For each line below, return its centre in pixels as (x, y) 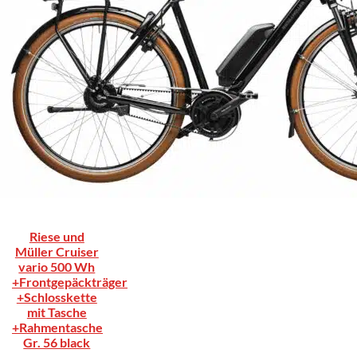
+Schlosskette (57, 296)
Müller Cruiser (57, 251)
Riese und (57, 236)
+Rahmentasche (57, 327)
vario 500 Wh (57, 266)
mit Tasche (57, 312)
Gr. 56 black (57, 342)
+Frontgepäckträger (70, 281)
